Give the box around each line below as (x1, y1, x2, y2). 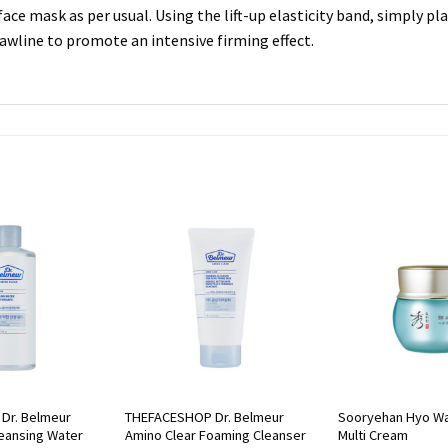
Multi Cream (337, 425, 408, 444)
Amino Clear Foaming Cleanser (124, 425, 306, 444)
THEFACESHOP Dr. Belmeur (124, 407, 284, 426)
